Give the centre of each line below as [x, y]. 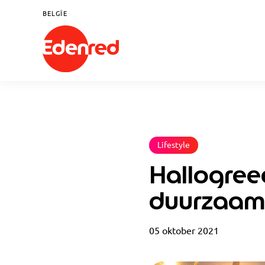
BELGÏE [55, 14]
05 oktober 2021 [184, 231]
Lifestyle [174, 145]
